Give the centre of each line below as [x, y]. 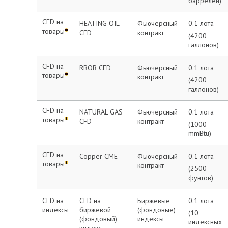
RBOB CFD [95, 68]
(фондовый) [98, 219]
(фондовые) [156, 210]
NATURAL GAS [101, 112]
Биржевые [154, 201]
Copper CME [98, 156]
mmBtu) [200, 133]
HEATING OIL [99, 23]
